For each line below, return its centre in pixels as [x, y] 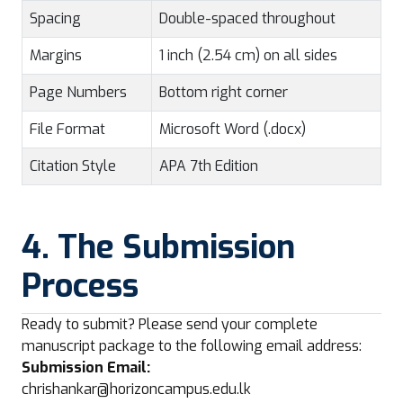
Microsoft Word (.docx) [233, 129]
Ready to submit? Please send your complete [170, 324]
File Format [67, 129]
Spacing [55, 18]
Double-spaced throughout [247, 18]
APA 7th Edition [209, 166]
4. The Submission [158, 247]
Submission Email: [86, 367]
